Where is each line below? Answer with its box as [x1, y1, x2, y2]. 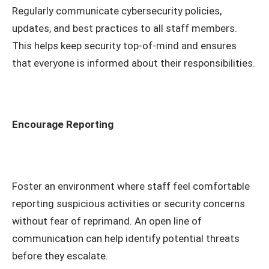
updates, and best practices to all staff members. [12, 22, 237, 35]
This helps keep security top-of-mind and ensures [12, 40, 237, 52]
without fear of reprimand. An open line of [12, 214, 202, 227]
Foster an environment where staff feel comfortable [12, 180, 250, 192]
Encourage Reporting [12, 118, 113, 131]
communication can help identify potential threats [12, 232, 240, 244]
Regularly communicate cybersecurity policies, [12, 5, 222, 17]
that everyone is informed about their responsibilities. [12, 57, 255, 70]
